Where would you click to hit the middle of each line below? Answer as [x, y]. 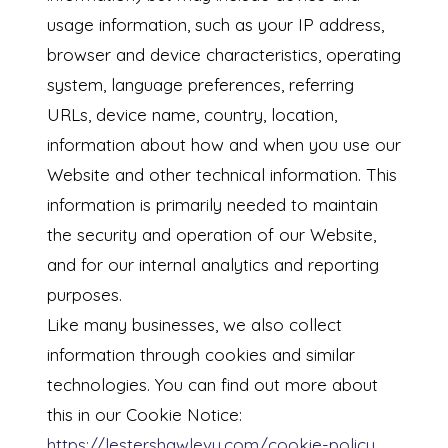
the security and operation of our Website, [211, 235]
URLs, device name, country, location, [191, 115]
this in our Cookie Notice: [144, 415]
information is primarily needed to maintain [212, 205]
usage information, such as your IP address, [215, 25]
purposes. [84, 295]
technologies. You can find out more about [212, 385]
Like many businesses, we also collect [194, 325]
